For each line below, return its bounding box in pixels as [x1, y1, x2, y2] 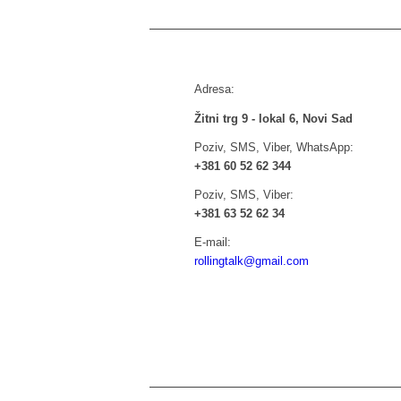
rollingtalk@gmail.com [194, 253, 309, 268]
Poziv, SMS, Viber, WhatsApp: [194, 140, 354, 154]
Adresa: [194, 82, 235, 97]
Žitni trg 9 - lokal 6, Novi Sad [194, 111, 353, 125]
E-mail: [194, 235, 231, 249]
